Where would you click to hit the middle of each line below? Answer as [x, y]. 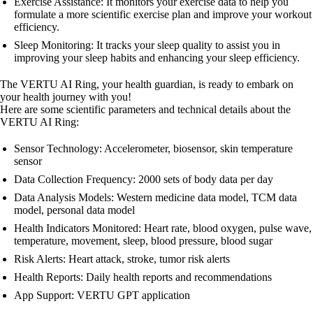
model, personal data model [74, 210]
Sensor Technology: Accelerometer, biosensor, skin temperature [153, 148]
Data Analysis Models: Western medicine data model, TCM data [155, 197]
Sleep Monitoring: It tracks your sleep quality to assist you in [147, 45]
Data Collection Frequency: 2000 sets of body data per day [144, 179]
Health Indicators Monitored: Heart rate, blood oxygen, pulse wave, [163, 228]
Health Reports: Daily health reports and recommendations [143, 277]
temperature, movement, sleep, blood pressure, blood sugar [143, 241]
